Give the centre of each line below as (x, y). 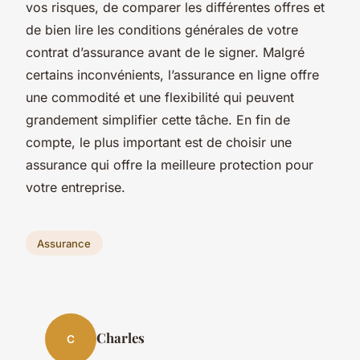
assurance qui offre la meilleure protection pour (170, 164)
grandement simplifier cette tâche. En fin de (158, 119)
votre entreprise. (76, 187)
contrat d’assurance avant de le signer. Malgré (165, 52)
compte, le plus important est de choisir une (159, 142)
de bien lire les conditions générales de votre (162, 29)
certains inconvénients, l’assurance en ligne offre (172, 74)
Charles (121, 338)
